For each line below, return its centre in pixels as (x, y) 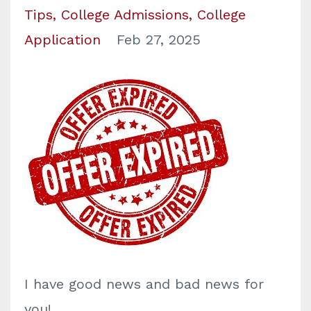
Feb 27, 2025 (159, 40)
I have (47, 284)
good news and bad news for (166, 284)
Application (62, 40)
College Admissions (125, 15)
